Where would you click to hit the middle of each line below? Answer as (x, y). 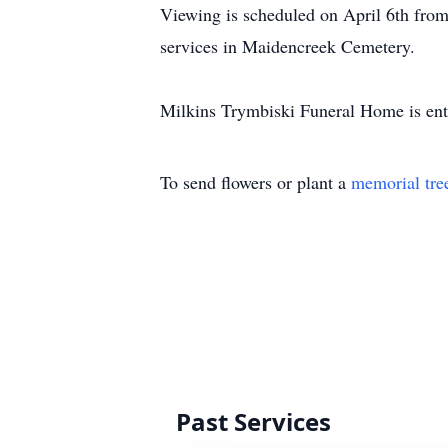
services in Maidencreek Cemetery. (290, 46)
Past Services (253, 421)
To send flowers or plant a (255, 182)
